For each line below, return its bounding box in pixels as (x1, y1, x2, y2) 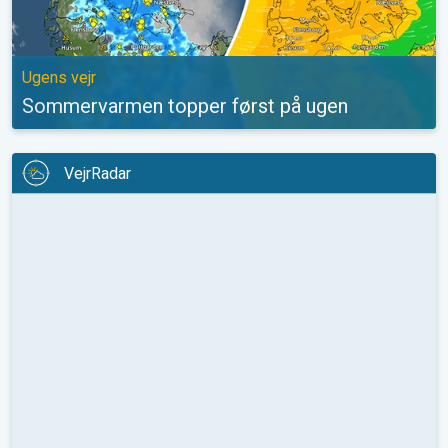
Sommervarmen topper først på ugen (22, 94, 348, 119)
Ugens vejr (22, 68, 96, 88)
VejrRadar (64, 163, 131, 183)
